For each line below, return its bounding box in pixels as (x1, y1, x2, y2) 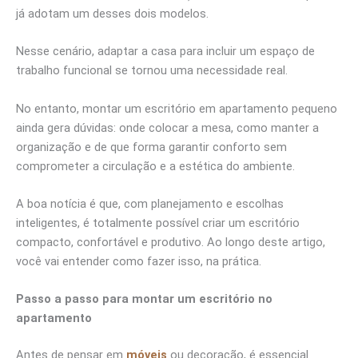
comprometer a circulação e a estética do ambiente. (16, 158, 295, 173)
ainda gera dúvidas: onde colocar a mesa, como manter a (16, 120, 319, 135)
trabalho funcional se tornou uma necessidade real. (16, 63, 291, 78)
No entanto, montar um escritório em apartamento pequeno (16, 101, 337, 116)
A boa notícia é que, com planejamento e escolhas (16, 196, 284, 211)
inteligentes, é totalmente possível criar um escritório (16, 215, 300, 230)
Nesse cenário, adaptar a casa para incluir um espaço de (16, 44, 315, 59)
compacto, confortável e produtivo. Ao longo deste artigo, (16, 234, 325, 249)
